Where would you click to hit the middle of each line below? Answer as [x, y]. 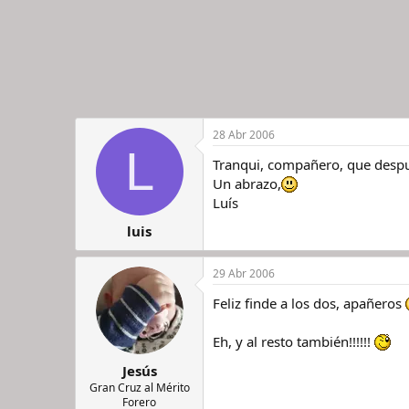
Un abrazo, [247, 183]
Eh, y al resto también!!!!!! [294, 341]
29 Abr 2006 [244, 273]
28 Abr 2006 [244, 134]
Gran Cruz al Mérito [139, 387]
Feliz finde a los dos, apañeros [309, 303]
